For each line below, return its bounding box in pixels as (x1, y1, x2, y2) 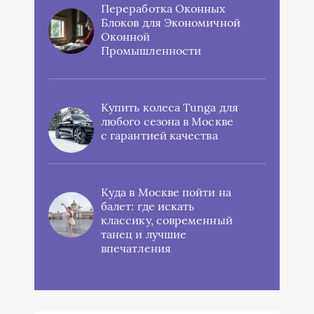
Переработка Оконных (101, 1, 226, 16)
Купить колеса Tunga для (101, 100, 238, 115)
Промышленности (101, 43, 202, 58)
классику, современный (101, 213, 233, 228)
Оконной (101, 29, 151, 44)
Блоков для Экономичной (101, 15, 240, 30)
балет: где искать (101, 199, 195, 214)
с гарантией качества (101, 128, 218, 143)
